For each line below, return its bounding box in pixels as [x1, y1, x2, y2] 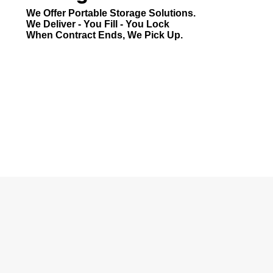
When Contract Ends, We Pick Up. [26, 30, 183, 40]
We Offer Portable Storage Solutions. [26, 8, 196, 18]
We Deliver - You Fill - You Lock [26, 19, 169, 29]
